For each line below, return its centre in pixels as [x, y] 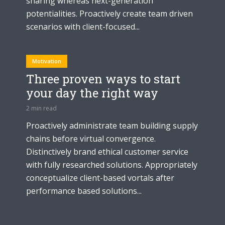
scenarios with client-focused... [83, 26]
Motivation [47, 61]
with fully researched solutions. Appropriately [112, 164]
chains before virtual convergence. [91, 138]
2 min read [41, 108]
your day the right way [92, 93]
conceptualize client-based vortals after [100, 178]
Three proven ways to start [103, 79]
